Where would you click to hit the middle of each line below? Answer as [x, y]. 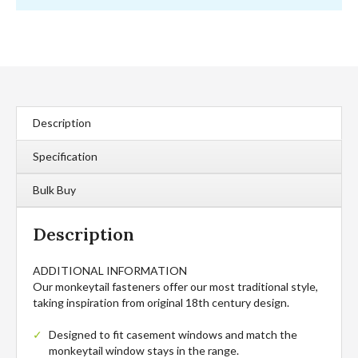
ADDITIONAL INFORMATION [110, 270]
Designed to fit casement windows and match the [173, 334]
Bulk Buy [54, 189]
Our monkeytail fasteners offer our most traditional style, [175, 286]
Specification [65, 156]
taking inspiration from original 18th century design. [161, 302]
